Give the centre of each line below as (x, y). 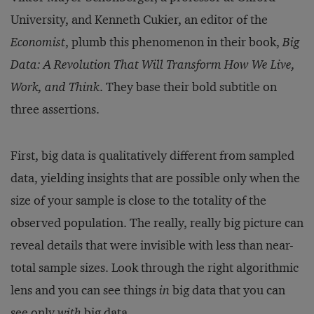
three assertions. (55, 109)
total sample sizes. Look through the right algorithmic (155, 268)
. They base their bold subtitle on (188, 87)
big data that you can (227, 290)
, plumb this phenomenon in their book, (174, 42)
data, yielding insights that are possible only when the (155, 178)
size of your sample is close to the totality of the (138, 200)
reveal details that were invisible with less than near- (152, 245)
